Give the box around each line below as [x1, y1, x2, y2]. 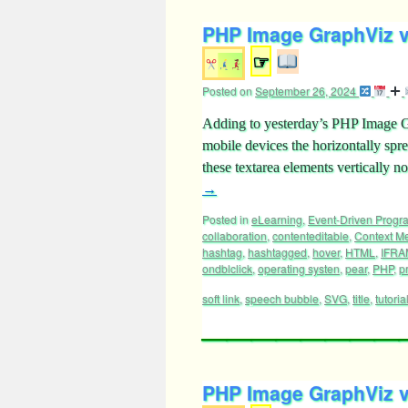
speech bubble [245, 291, 319, 306]
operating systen [258, 260, 340, 276]
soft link [202, 291, 240, 306]
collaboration [202, 228, 267, 243]
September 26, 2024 [255, 83, 356, 98]
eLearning [251, 211, 302, 227]
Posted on [202, 83, 252, 98]
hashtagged [248, 244, 307, 260]
